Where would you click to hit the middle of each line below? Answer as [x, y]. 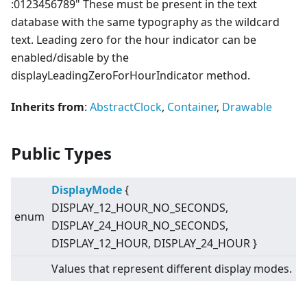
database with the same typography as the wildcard [145, 22]
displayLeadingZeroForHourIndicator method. [131, 76]
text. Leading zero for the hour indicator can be [134, 40]
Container [192, 107]
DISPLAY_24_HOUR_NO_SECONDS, [140, 226]
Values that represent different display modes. [172, 269]
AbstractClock [126, 107]
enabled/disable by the [70, 58]
